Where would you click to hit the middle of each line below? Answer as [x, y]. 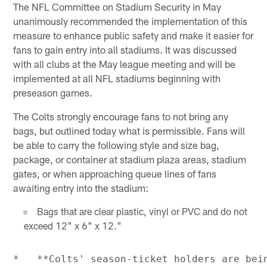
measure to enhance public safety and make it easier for [133, 35]
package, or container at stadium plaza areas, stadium [130, 159]
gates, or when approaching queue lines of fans [115, 173]
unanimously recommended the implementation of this [131, 21]
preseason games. [53, 92]
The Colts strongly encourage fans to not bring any [121, 116]
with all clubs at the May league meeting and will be [125, 63]
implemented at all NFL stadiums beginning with [117, 78]
